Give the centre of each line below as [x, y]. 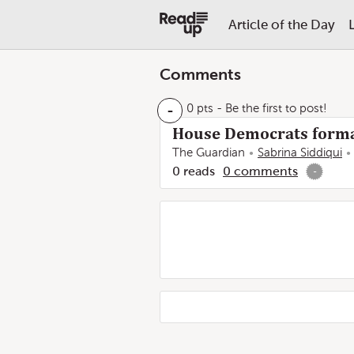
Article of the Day [281, 24]
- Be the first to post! [270, 108]
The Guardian [209, 153]
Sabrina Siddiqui [300, 153]
